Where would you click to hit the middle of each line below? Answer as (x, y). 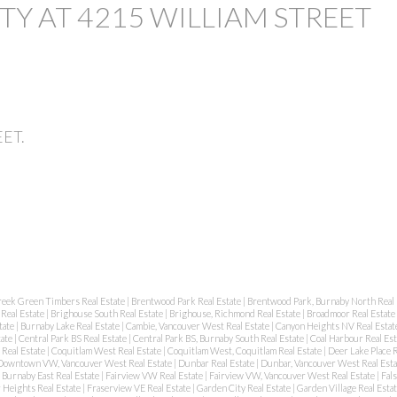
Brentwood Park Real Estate (187, 301)
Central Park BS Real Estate (73, 339)
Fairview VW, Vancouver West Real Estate (292, 376)
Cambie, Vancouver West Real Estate (198, 326)
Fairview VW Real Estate (155, 376)
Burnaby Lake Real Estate (70, 326)
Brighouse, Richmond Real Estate (235, 314)
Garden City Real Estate (244, 388)
